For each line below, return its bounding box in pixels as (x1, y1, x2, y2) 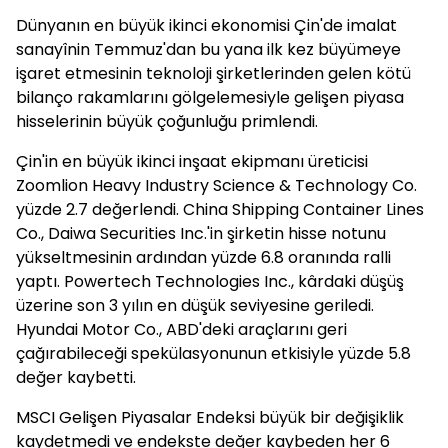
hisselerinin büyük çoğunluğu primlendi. (16, 110, 318, 133)
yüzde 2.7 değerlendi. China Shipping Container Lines (16, 198, 424, 221)
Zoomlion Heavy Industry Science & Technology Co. (16, 174, 417, 197)
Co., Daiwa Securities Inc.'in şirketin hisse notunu (16, 222, 386, 245)
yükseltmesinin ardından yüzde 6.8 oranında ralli (16, 246, 391, 269)
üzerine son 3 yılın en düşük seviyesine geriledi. (16, 294, 374, 317)
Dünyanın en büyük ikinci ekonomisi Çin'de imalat (16, 14, 397, 37)
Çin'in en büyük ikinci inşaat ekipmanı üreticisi (16, 150, 368, 173)
